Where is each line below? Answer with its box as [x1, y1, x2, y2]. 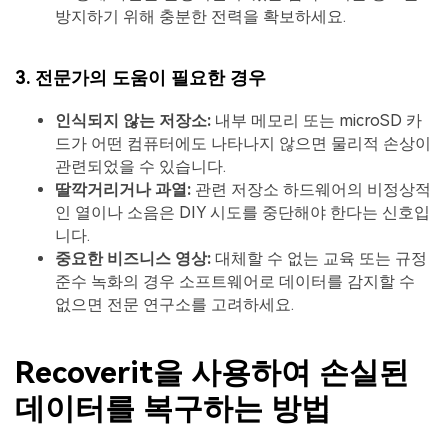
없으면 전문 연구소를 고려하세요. [55, 295, 294, 315]
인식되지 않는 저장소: [55, 111, 211, 131]
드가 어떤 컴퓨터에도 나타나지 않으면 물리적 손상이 [55, 134, 431, 154]
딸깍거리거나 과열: [55, 180, 191, 200]
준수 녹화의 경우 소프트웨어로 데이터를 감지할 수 [55, 272, 415, 292]
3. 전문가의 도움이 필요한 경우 [15, 67, 266, 89]
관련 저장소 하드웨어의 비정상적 [191, 180, 431, 200]
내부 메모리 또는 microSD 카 [211, 111, 422, 131]
